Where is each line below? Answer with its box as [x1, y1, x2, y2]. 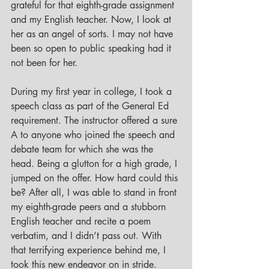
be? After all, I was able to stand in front [11, 186, 180, 199]
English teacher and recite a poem [11, 215, 154, 228]
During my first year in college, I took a [11, 85, 175, 98]
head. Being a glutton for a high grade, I [11, 157, 180, 171]
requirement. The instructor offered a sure [11, 114, 180, 127]
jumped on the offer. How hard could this [11, 172, 181, 185]
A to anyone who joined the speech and [11, 128, 178, 142]
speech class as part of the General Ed [11, 100, 172, 113]
